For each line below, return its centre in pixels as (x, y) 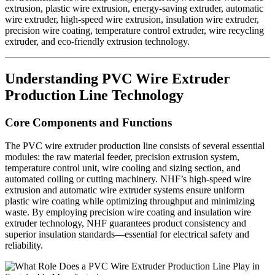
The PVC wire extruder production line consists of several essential (135, 146)
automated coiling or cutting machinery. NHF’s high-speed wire (128, 179)
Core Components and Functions (88, 122)
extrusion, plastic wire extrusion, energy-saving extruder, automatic (134, 8)
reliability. (24, 246)
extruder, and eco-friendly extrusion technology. (97, 41)
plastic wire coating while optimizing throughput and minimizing (130, 201)
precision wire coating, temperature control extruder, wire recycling (134, 30)
